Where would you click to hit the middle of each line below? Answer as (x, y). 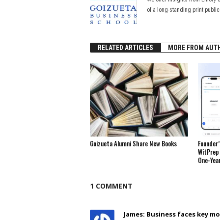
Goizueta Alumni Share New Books (133, 143)
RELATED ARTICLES (125, 47)
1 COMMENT (111, 186)
